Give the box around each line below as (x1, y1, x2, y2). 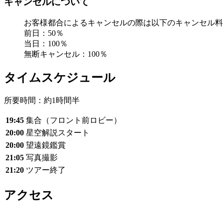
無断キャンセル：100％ (24, 49, 108, 58)
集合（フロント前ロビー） (26, 115, 121, 124)
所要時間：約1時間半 (4, 96, 80, 105)
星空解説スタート (26, 128, 90, 137)
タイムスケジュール (4, 71, 115, 84)
